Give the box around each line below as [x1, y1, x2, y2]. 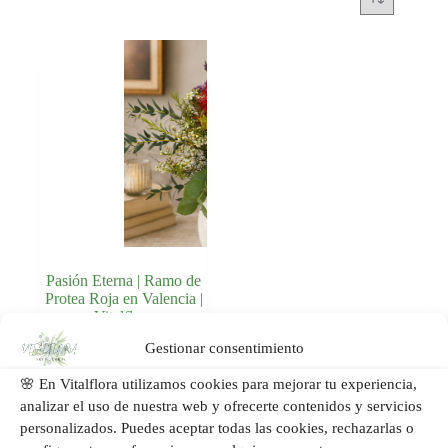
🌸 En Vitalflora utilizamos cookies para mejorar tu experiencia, [20, 375, 417, 392]
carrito [155, 372, 196, 389]
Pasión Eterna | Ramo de [46, 272, 202, 290]
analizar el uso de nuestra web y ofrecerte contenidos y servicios [20, 397, 422, 414]
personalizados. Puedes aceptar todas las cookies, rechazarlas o [20, 419, 414, 436]
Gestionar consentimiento [144, 339, 304, 356]
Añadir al [147, 358, 204, 375]
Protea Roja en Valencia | [44, 290, 203, 308]
